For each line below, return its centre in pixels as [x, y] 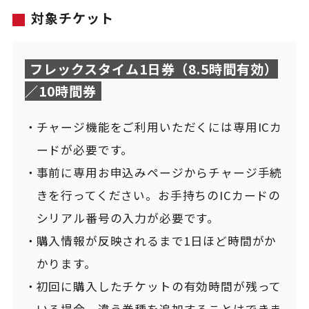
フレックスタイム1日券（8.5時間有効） [154, 69]
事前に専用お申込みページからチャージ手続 [159, 173]
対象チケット [73, 18]
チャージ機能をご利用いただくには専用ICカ [159, 127]
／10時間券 [60, 91]
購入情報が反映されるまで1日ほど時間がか [157, 241]
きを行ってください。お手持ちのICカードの [159, 196]
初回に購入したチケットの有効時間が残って [159, 287]
